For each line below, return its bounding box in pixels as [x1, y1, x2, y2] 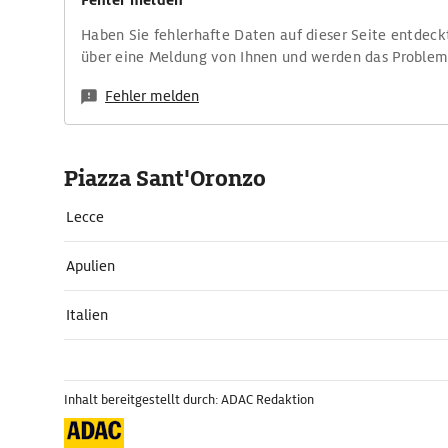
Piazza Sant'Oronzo [64, 164, 266, 193]
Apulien [66, 257, 115, 275]
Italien [66, 306, 108, 324]
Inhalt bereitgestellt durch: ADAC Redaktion [64, 391, 314, 408]
